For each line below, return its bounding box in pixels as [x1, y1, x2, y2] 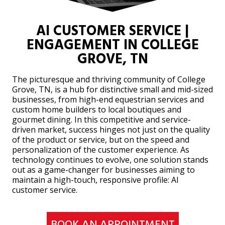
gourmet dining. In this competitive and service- [12, 114, 191, 125]
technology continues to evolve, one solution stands [12, 154, 208, 165]
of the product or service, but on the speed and [12, 134, 189, 145]
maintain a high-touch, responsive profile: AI [12, 174, 179, 185]
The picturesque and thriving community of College [12, 73, 205, 85]
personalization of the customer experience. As [12, 144, 189, 155]
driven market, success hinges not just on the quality [12, 124, 210, 135]
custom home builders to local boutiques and [12, 103, 181, 115]
